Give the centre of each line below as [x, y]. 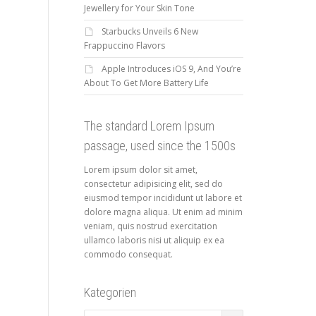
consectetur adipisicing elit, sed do [153, 184]
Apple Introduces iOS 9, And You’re [171, 69]
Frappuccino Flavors [124, 45]
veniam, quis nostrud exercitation [150, 226]
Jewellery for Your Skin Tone [139, 8]
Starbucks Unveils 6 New [150, 31]
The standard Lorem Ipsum [149, 126]
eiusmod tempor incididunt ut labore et [163, 198]
